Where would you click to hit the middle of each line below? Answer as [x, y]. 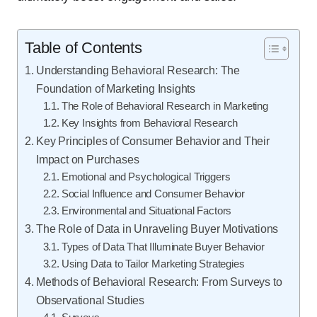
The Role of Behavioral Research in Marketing [165, 106]
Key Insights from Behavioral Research [150, 123]
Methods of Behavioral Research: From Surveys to [159, 282]
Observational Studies [90, 300]
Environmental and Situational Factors [146, 211]
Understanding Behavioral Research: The [138, 70]
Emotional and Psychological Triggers [146, 177]
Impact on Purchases [87, 159]
